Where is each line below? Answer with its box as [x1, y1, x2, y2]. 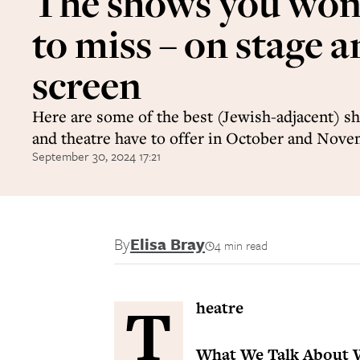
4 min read [215, 236, 268, 254]
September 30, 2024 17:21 [32, 147, 161, 165]
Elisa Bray [130, 232, 205, 256]
